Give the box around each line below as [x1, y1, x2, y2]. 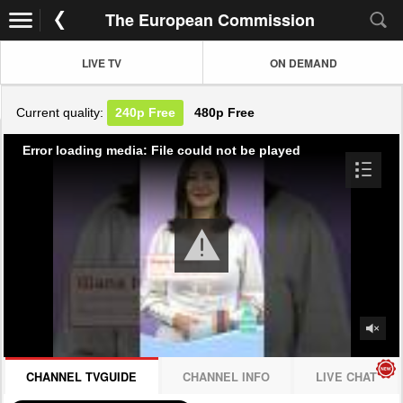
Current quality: [16, 105, 108, 121]
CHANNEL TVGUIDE [26, 368, 138, 385]
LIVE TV [82, 54, 121, 71]
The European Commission [105, 8, 315, 31]
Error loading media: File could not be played [22, 142, 300, 157]
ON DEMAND [270, 54, 337, 71]
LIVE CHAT [315, 368, 377, 385]
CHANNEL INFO [183, 368, 270, 385]
